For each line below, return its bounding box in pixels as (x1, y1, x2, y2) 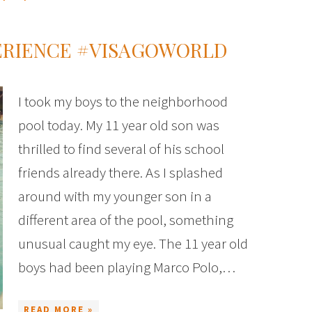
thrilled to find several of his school (18, 139, 224, 158)
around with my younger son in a (18, 187, 212, 205)
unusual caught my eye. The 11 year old (18, 234, 248, 253)
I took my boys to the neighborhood (18, 92, 228, 111)
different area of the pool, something (18, 210, 233, 229)
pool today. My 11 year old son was (18, 116, 219, 134)
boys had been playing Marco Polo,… (18, 258, 235, 276)
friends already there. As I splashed (18, 163, 223, 182)
